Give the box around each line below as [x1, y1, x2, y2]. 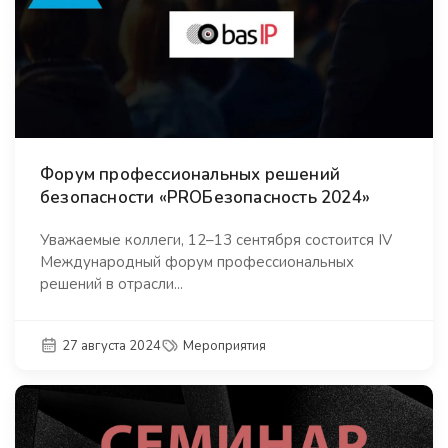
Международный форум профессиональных [40, 251, 354, 272]
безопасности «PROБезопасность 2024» [40, 185, 370, 209]
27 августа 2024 [62, 336, 162, 355]
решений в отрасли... [40, 273, 183, 294]
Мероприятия [183, 336, 267, 355]
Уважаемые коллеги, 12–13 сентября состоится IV [40, 229, 392, 250]
